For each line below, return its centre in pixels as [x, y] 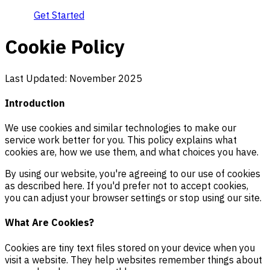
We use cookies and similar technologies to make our [121, 128]
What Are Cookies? [49, 223]
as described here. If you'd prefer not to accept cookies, [127, 186]
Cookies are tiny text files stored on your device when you [130, 247]
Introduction [35, 103]
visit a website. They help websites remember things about [133, 259]
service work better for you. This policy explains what [121, 140]
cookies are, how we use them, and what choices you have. [132, 152]
